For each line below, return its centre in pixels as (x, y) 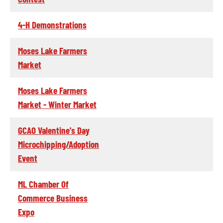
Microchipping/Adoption (58, 144)
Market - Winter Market (57, 104)
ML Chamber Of (43, 184)
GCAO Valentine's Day (54, 130)
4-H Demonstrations (52, 24)
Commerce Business (53, 198)
